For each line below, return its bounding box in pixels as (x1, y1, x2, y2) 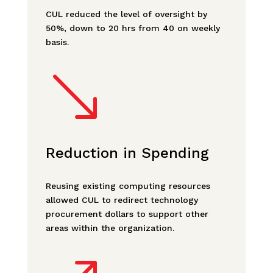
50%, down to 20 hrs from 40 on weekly (45, 23, 220, 34)
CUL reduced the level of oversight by (45, 9, 207, 19)
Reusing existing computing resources (45, 181, 210, 191)
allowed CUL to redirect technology (45, 195, 198, 205)
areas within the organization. (45, 223, 174, 233)
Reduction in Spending (45, 144, 209, 162)
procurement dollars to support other (45, 209, 208, 219)
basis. (45, 37, 69, 48)
